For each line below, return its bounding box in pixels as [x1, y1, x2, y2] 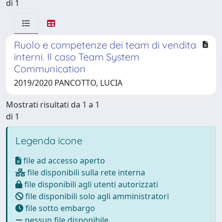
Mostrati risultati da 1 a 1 [6, 99, 100, 110]
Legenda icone [15, 134, 82, 147]
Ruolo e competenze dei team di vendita [14, 39, 196, 51]
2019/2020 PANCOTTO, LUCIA [14, 77, 122, 88]
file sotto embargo [23, 203, 95, 214]
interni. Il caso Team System [14, 51, 139, 63]
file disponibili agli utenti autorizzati [22, 179, 158, 190]
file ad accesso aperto [21, 155, 105, 166]
